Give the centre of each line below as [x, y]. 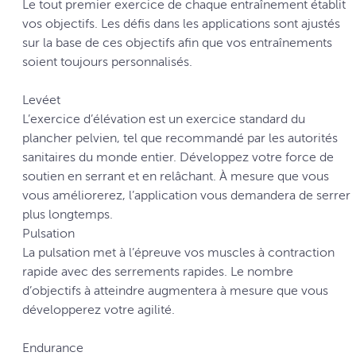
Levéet [41, 100]
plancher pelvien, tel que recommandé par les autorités [180, 138]
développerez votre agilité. [99, 310]
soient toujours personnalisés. [107, 62]
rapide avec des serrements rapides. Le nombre [158, 272]
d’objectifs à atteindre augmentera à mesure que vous [175, 291]
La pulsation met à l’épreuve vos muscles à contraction [178, 253]
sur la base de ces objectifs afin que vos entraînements [177, 43]
